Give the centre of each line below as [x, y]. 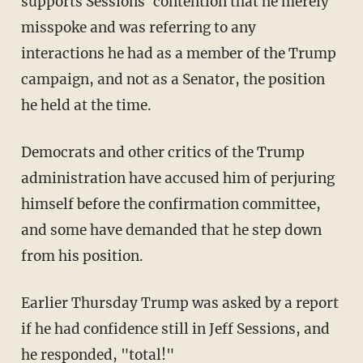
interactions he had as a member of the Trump [178, 53]
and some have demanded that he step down [171, 230]
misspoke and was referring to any [138, 27]
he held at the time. [86, 105]
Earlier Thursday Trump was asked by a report [179, 303]
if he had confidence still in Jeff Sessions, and [175, 329]
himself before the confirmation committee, [171, 204]
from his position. [82, 256]
